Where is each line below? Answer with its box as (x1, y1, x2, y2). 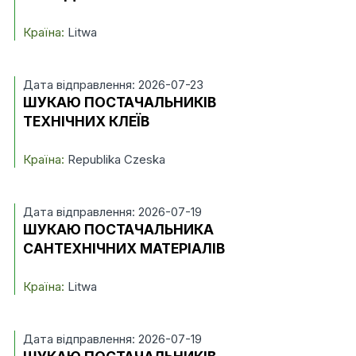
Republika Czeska (64, 152, 165, 167)
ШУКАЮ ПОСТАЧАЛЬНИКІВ (22, 94, 216, 110)
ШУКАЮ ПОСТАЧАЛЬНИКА (22, 221, 214, 238)
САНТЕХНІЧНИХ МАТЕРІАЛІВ (22, 240, 225, 257)
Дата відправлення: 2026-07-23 (22, 77, 203, 92)
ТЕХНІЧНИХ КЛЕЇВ (22, 113, 149, 130)
